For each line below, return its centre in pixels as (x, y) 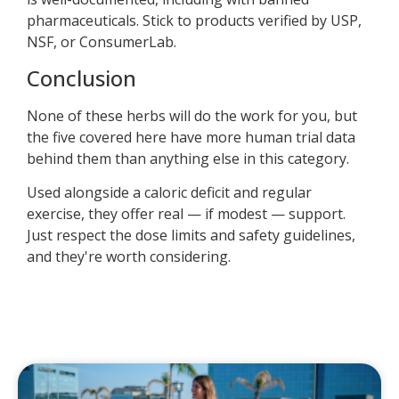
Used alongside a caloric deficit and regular (169, 193)
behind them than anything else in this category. (188, 158)
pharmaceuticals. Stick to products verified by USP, (194, 21)
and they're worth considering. (129, 257)
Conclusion (81, 77)
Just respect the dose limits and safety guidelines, (191, 236)
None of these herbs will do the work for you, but (192, 115)
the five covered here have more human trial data (191, 137)
